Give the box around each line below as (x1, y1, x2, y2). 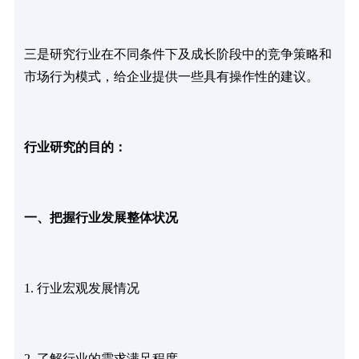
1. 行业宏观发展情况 (23, 280, 139, 295)
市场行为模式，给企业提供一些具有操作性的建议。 (23, 69, 319, 83)
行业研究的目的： (23, 139, 127, 154)
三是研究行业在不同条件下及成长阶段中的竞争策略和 (23, 46, 332, 61)
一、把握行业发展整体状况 (23, 210, 178, 224)
